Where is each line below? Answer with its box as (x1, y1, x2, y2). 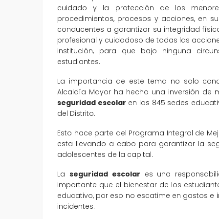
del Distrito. (57, 108, 95, 118)
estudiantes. (57, 56, 100, 66)
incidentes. (57, 201, 95, 211)
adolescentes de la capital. (57, 149, 153, 159)
